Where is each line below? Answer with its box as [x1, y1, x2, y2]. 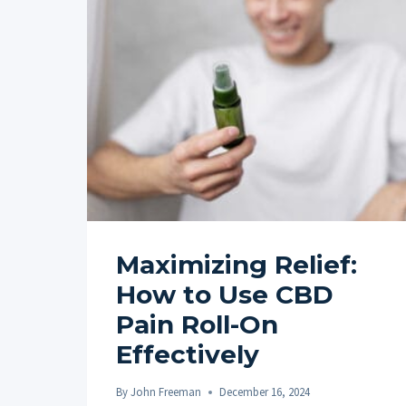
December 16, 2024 [219, 384, 311, 400]
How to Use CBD [116, 278, 333, 310]
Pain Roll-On [116, 308, 278, 340]
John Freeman [130, 384, 202, 400]
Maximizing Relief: [116, 248, 357, 280]
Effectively [116, 338, 259, 370]
